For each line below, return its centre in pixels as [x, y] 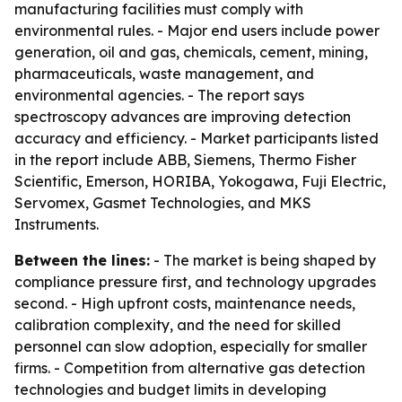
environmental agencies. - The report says [159, 95]
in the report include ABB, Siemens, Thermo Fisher [185, 160]
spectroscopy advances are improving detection [183, 117]
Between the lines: [82, 260]
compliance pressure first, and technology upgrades [195, 282]
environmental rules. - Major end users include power [197, 31]
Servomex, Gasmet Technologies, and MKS [163, 203]
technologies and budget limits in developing [170, 389]
